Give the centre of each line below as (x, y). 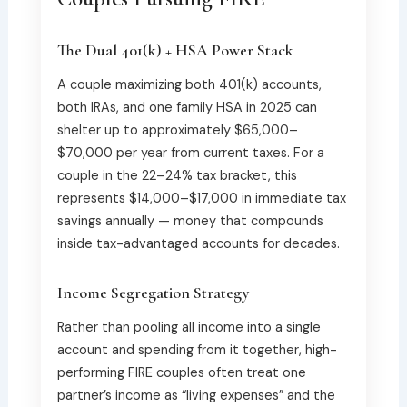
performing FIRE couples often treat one (181, 372)
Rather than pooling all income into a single (189, 327)
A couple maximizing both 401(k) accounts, (189, 84)
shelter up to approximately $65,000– (177, 130)
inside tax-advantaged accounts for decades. (198, 243)
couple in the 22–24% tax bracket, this (177, 175)
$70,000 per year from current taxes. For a (190, 153)
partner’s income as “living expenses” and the (196, 395)
